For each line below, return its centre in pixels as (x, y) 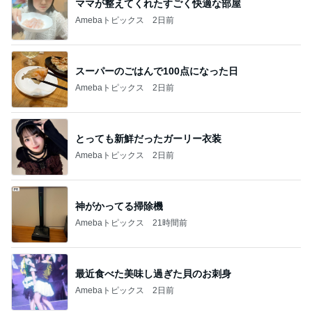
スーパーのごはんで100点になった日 (157, 71)
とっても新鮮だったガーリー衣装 (148, 138)
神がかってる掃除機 (119, 206)
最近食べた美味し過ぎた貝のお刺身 (153, 273)
